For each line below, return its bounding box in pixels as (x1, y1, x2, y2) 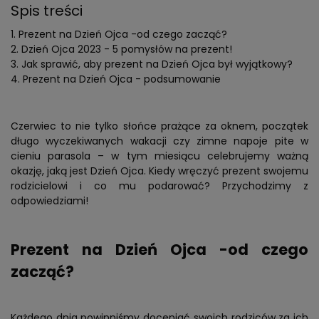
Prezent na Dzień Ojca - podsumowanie (23, 72, 221, 87)
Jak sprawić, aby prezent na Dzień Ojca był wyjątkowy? (21, 57, 293, 72)
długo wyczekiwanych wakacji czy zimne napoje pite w (11, 134, 308, 149)
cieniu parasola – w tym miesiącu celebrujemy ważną (11, 149, 308, 164)
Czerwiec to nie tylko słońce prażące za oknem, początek (11, 119, 308, 134)
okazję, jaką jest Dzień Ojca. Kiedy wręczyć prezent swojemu (11, 164, 308, 179)
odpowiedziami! (11, 194, 88, 209)
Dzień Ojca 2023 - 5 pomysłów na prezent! (21, 42, 232, 57)
